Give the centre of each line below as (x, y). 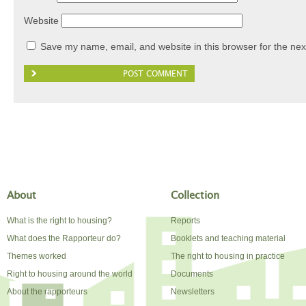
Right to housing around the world (70, 274)
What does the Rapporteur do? (64, 238)
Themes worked (37, 256)
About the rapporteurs (47, 292)
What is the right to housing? (59, 221)
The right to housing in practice (228, 256)
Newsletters (193, 292)
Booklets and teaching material (228, 238)
